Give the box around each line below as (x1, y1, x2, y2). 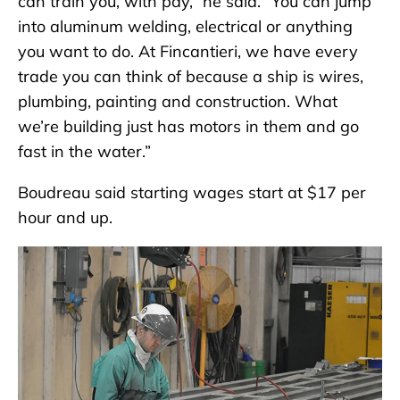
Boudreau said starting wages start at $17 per (18, 181, 366, 203)
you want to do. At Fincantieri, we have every (18, 40, 358, 62)
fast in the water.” (18, 140, 151, 162)
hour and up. (18, 206, 112, 228)
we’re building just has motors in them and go (18, 115, 359, 137)
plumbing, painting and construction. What (18, 90, 337, 112)
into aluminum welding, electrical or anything (18, 15, 353, 37)
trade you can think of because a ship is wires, (18, 65, 363, 87)
